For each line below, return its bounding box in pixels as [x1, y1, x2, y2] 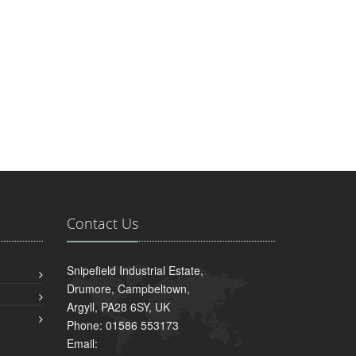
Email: [66, 335, 98, 352]
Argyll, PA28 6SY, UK [66, 299, 170, 315]
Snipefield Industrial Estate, [66, 262, 203, 279]
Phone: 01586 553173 [66, 317, 179, 334]
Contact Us [66, 214, 138, 234]
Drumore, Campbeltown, [66, 281, 190, 297]
